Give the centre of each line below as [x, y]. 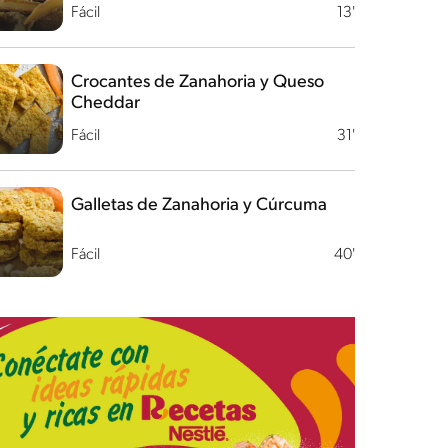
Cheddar [105, 103]
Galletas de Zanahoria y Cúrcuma [198, 205]
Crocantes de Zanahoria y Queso [197, 82]
